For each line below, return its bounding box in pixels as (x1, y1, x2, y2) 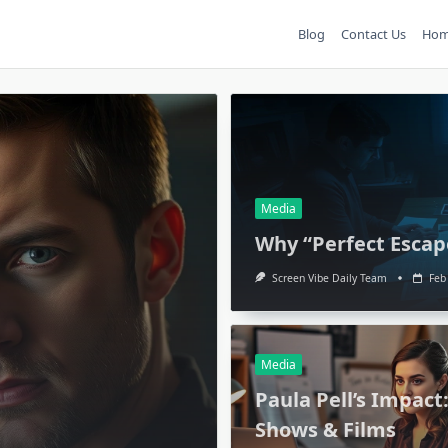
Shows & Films (255, 415, 396, 443)
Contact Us (341, 25, 407, 43)
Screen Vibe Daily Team (271, 270, 387, 285)
